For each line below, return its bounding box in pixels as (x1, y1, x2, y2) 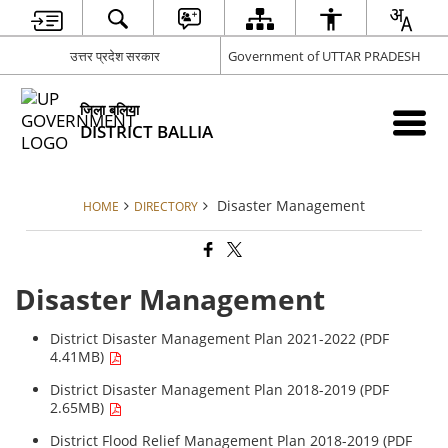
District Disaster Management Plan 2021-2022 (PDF (50, 329, 390, 349)
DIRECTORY (134, 198, 198, 214)
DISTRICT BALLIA (80, 119, 214, 143)
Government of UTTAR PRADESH (228, 46, 421, 65)
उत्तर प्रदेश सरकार (70, 46, 161, 65)
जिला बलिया (80, 99, 140, 119)
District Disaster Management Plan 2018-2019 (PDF (50, 380, 390, 400)
